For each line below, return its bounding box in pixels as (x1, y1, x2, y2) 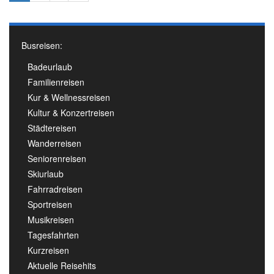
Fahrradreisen (28, 183, 83, 196)
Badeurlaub (28, 61, 72, 73)
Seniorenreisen (28, 152, 86, 165)
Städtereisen (28, 122, 76, 135)
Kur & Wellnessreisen (28, 91, 110, 104)
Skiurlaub (28, 168, 64, 180)
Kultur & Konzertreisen (28, 106, 114, 119)
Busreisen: (21, 39, 62, 52)
